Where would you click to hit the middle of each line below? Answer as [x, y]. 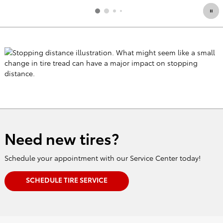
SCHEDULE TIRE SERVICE [66, 180]
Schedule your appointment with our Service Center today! [102, 158]
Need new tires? [61, 138]
